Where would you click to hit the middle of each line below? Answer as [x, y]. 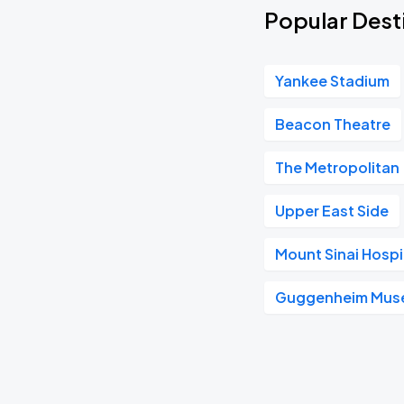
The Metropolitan [338, 167]
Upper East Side [332, 211]
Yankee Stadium [333, 81]
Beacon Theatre [333, 124]
